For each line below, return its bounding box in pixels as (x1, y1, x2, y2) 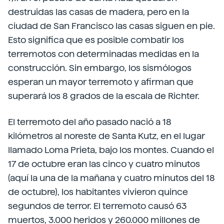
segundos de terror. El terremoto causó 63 (8, 200, 186, 211)
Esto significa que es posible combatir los (8, 34, 184, 45)
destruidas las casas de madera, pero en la (8, 6, 189, 17)
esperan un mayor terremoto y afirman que (8, 76, 193, 87)
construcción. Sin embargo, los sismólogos (8, 62, 191, 73)
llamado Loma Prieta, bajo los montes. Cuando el (8, 144, 214, 155)
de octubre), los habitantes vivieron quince (8, 186, 188, 197)
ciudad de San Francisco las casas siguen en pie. (8, 20, 215, 31)
